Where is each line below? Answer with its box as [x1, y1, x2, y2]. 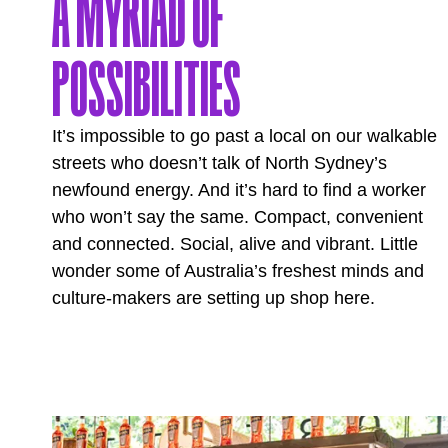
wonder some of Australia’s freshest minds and [52, 261, 424, 282]
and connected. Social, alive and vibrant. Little [52, 234, 418, 255]
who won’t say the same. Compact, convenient [52, 207, 423, 228]
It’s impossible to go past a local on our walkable [52, 126, 437, 147]
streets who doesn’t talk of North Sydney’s [52, 153, 387, 174]
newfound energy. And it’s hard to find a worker [52, 180, 426, 201]
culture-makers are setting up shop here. [52, 288, 375, 309]
